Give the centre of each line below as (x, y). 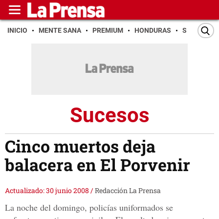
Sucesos (109, 115)
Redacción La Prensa (128, 191)
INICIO (17, 30)
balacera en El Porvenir (98, 165)
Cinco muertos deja (80, 146)
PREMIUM (108, 30)
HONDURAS (153, 30)
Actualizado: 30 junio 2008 (48, 191)
